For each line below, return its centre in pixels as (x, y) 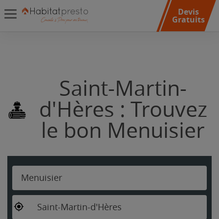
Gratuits (188, 20)
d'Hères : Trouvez (123, 110)
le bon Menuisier (123, 131)
